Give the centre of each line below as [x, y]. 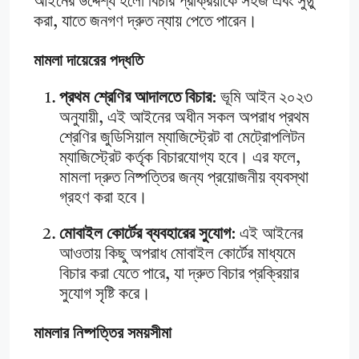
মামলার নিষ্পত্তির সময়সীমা [103, 333]
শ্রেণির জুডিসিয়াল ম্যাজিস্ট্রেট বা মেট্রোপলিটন [182, 139]
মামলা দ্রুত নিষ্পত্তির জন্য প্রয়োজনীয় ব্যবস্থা [184, 179]
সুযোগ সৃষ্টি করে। [105, 295]
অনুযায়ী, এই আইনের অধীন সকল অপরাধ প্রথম [184, 119]
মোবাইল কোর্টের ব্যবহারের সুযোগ [145, 235]
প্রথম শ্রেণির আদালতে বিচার [135, 99]
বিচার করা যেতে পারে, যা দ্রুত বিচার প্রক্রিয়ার [179, 275]
